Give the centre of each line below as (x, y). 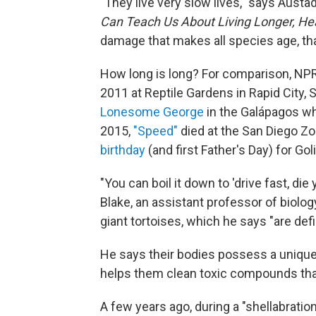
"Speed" (156, 131)
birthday (123, 150)
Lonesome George (152, 112)
